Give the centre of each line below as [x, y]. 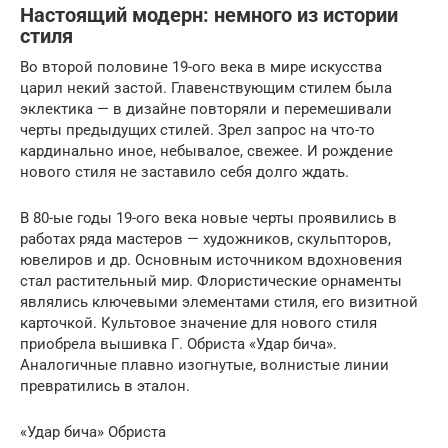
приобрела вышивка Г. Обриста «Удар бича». [178, 343]
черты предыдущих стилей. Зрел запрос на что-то [197, 129]
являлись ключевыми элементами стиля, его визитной [219, 301]
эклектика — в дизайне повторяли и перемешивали [206, 108]
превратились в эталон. [105, 385]
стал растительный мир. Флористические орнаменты [211, 280]
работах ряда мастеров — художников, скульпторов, [205, 238]
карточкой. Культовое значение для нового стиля [198, 322]
